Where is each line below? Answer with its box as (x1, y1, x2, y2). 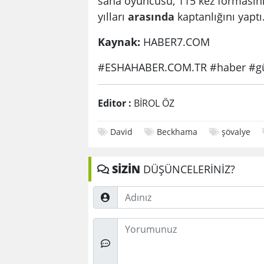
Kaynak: (98, 34, 140, 49)
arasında (128, 8, 174, 24)
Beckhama (157, 126, 197, 137)
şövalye (222, 126, 250, 137)
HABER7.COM (140, 34, 210, 49)
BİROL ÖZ (131, 96, 174, 110)
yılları (98, 8, 128, 24)
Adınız (93, 186, 119, 199)
